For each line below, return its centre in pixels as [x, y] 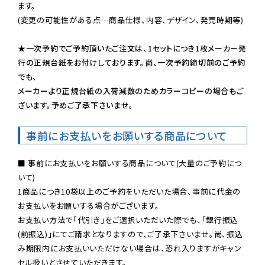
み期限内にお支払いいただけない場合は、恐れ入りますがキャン [130, 248]
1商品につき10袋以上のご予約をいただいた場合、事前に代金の [130, 191]
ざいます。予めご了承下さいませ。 [76, 105]
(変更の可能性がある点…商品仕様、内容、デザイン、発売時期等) [131, 20]
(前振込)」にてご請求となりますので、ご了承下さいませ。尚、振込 [130, 234]
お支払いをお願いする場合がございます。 [89, 205]
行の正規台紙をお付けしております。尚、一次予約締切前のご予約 [132, 62]
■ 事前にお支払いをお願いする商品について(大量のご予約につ [130, 163]
